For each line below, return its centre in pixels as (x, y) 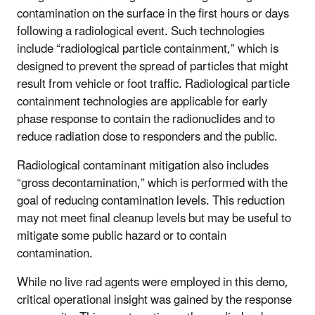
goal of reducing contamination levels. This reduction (151, 201)
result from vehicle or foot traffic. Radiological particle (153, 84)
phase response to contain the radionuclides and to (146, 119)
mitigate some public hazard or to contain (122, 236)
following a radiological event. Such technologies (141, 31)
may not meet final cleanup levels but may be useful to (154, 218)
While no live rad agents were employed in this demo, (153, 282)
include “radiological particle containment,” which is (148, 49)
